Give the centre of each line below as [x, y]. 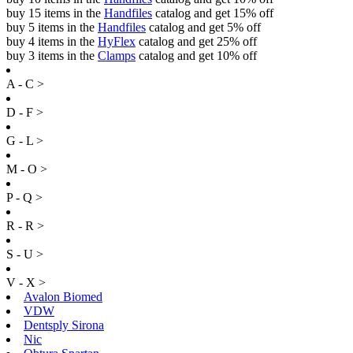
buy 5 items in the [52, 27]
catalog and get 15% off [213, 13]
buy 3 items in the [52, 55]
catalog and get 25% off [196, 41]
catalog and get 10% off [196, 55]
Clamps [117, 55]
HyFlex [117, 41]
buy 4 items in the [52, 41]
